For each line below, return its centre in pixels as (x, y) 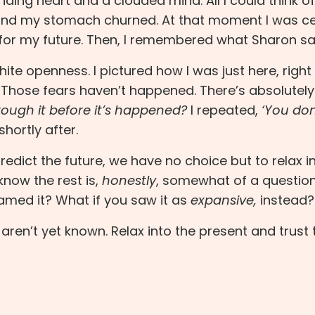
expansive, (224, 200)
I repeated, (224, 110)
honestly (129, 181)
